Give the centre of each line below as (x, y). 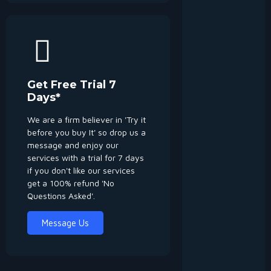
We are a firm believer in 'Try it (87, 119)
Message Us (65, 223)
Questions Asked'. (61, 195)
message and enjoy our (73, 145)
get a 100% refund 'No (71, 183)
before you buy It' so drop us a (87, 132)
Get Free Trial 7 (72, 84)
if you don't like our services (81, 170)
